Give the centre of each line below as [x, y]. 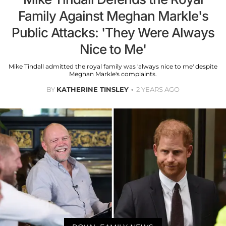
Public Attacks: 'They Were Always [113, 33]
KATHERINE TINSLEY [93, 90]
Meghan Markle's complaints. [113, 74]
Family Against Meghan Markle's [113, 16]
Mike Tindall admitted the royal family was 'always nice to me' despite [113, 67]
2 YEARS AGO [158, 90]
